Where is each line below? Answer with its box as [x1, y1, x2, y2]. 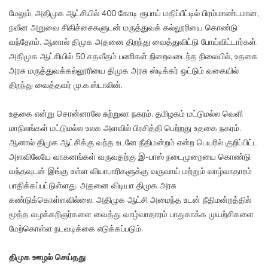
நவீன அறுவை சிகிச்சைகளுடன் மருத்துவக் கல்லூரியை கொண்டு [9, 22, 237, 34]
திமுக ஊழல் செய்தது [9, 252, 86, 264]
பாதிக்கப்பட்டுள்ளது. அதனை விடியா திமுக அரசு [9, 180, 176, 192]
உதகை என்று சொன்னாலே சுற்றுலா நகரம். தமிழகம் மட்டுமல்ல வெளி [9, 108, 243, 120]
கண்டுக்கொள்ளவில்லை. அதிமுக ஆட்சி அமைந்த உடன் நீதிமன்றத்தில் [9, 194, 251, 206]
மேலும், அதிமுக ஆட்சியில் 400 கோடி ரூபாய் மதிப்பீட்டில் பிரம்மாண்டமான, [9, 8, 259, 20]
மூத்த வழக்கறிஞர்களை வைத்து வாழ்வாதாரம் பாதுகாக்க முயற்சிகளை [9, 209, 254, 221]
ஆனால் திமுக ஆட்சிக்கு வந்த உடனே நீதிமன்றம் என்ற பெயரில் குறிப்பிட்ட [9, 137, 258, 149]
